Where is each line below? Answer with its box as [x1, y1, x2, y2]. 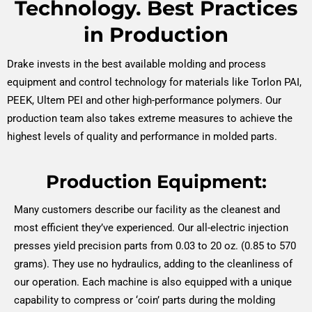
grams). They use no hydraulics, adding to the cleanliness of [14, 258, 292, 271]
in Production [84, 22, 228, 47]
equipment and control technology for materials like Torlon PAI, [7, 75, 302, 88]
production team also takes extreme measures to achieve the [7, 111, 292, 125]
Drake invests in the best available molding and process [7, 57, 266, 70]
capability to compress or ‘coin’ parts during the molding [14, 294, 275, 307]
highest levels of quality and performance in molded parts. [7, 130, 277, 143]
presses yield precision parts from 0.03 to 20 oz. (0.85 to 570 [14, 240, 296, 253]
